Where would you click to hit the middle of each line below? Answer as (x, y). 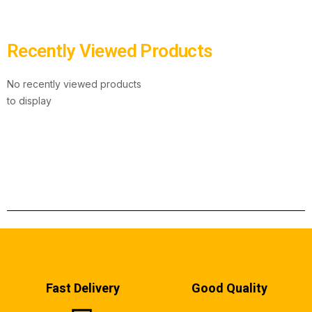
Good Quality (229, 289)
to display (29, 101)
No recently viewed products (74, 84)
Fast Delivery (83, 289)
